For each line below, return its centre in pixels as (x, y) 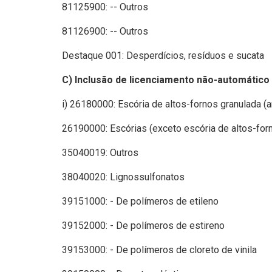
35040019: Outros (100, 152)
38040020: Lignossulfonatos (123, 177)
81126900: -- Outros (105, 31)
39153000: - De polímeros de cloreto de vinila (159, 250)
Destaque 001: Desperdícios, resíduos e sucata (163, 55)
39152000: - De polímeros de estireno (143, 225)
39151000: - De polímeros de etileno (140, 201)
